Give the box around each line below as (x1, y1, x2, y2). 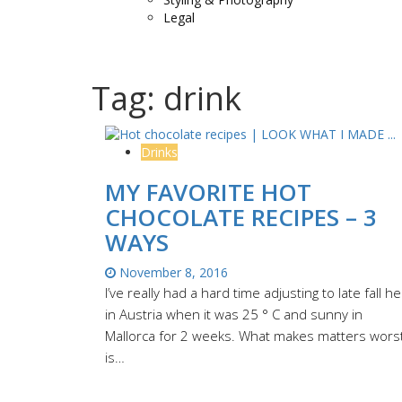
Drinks (141, 144, 178, 161)
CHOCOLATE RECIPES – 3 (105, 201, 377, 233)
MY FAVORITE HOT (105, 176, 311, 208)
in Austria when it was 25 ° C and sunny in (105, 305, 363, 323)
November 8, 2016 (116, 264, 228, 281)
